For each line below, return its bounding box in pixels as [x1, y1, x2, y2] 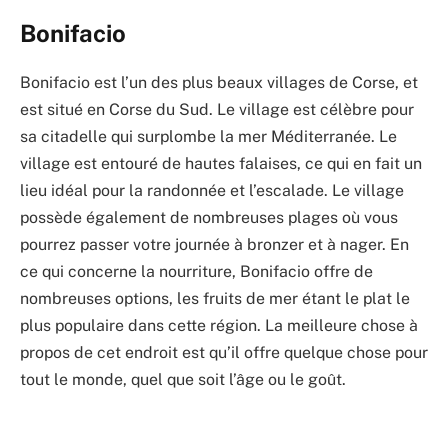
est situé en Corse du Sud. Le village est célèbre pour [20, 100, 414, 120]
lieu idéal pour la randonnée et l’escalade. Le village [20, 181, 404, 201]
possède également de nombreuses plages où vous [20, 208, 398, 228]
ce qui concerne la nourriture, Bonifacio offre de [20, 262, 373, 282]
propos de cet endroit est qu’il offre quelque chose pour [20, 343, 428, 363]
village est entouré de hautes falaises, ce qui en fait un [20, 154, 422, 174]
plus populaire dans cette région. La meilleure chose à [20, 316, 418, 336]
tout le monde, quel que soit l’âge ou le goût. [20, 370, 346, 390]
